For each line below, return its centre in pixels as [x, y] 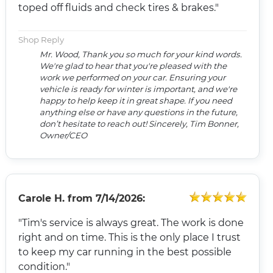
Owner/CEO [63, 135]
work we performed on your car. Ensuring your [132, 77]
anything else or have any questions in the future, [138, 112]
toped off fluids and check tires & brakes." [118, 7]
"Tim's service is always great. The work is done [89, 222]
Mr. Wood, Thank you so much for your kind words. [140, 54]
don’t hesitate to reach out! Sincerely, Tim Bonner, [139, 123]
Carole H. [41, 198]
